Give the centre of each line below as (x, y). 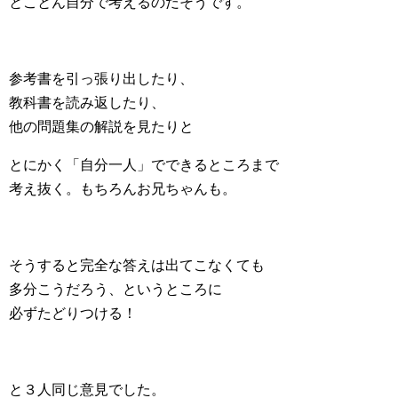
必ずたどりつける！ (73, 313)
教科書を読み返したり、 (87, 102)
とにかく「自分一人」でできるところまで (144, 164)
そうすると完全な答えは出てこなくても (137, 265)
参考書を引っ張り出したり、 (101, 78)
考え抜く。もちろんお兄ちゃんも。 (123, 188)
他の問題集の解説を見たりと (101, 126)
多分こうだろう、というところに (115, 289)
